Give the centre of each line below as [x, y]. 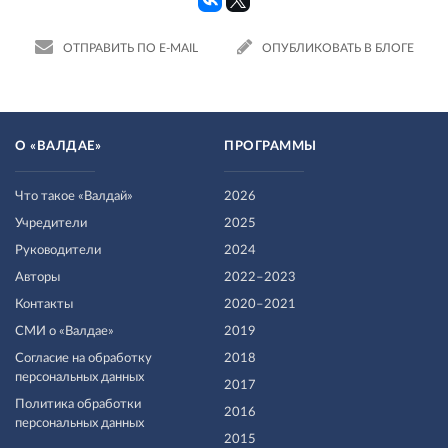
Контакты [44, 304]
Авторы [37, 277]
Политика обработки [78, 404]
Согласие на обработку [83, 358]
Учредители [51, 223]
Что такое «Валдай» [74, 196]
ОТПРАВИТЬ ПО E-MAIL [130, 47]
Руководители [58, 250]
